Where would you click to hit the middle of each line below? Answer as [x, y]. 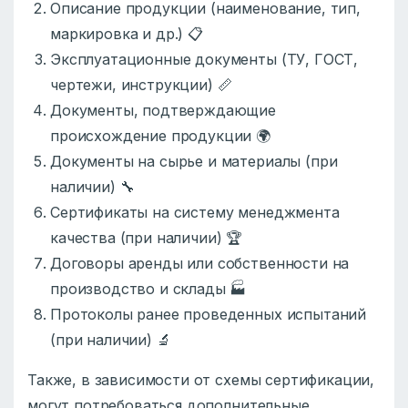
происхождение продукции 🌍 [160, 136]
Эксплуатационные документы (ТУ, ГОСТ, [204, 60]
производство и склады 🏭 [148, 289]
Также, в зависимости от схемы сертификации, [201, 380]
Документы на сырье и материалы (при [194, 162]
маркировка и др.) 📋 [127, 34]
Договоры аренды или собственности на [200, 264]
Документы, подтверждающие [163, 111]
